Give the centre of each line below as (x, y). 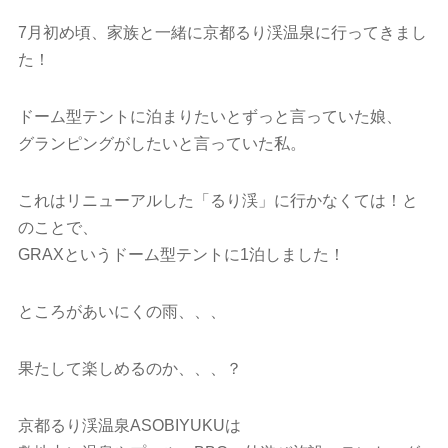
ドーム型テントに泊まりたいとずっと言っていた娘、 (209, 116)
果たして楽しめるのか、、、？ (129, 368)
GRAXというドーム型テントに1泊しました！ (181, 254)
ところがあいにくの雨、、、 (121, 311)
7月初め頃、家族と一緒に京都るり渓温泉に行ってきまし (222, 32)
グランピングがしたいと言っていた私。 (161, 143)
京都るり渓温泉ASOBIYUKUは (129, 425)
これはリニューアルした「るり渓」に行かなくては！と (217, 200)
